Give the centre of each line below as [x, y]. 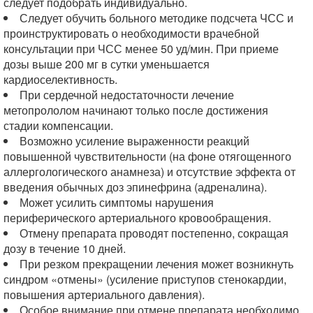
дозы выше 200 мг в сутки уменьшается [107, 64]
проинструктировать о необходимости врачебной [131, 33]
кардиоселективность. [60, 79]
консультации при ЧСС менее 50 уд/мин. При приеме [141, 49]
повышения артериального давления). [104, 294]
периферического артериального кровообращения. [137, 218]
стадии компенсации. [58, 125]
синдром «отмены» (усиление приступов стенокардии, [145, 279]
